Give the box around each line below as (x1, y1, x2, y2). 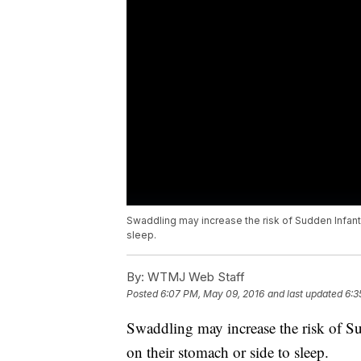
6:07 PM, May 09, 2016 (160, 288, 264, 301)
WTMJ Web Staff (144, 269, 245, 285)
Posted (127, 288, 160, 301)
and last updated (268, 288, 342, 301)
